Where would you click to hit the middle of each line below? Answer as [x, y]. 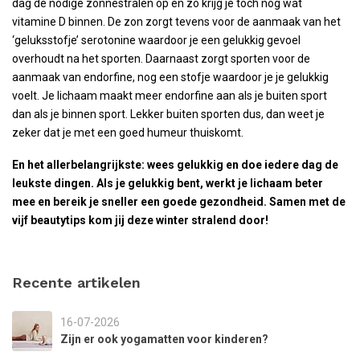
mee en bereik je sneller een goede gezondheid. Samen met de [179, 201]
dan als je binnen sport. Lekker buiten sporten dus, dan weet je [168, 114]
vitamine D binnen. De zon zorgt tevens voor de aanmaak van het [176, 21]
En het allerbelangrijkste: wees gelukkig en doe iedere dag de [175, 164]
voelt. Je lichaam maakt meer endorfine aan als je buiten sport [170, 95]
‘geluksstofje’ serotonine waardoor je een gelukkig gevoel [156, 40]
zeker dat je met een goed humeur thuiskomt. [128, 132]
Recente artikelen [76, 282]
